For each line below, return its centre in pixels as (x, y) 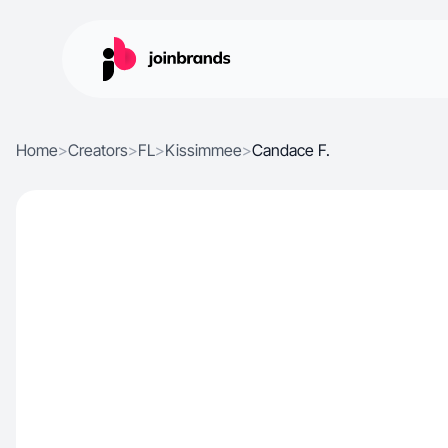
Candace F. (291, 150)
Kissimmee (203, 150)
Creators (98, 150)
